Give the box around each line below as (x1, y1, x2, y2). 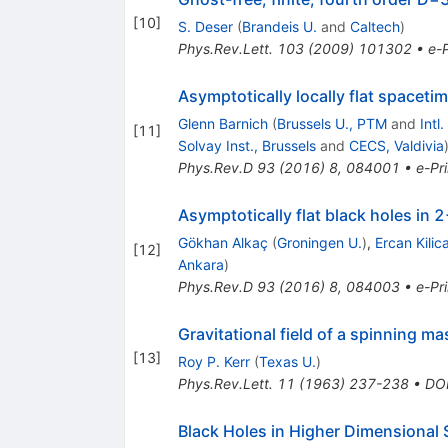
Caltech (349, 17, 400, 35)
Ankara (177, 255, 224, 273)
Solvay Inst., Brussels (177, 136, 316, 154)
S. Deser (177, 17, 233, 35)
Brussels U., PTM (276, 114, 387, 132)
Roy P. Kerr (177, 352, 250, 370)
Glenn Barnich (177, 114, 268, 132)
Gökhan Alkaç (177, 233, 268, 251)
